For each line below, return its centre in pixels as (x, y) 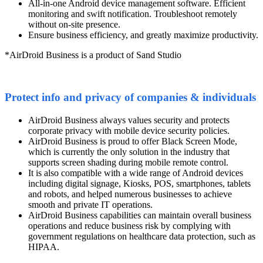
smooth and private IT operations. (90, 205)
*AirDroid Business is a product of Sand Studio (93, 55)
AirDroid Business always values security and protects (129, 120)
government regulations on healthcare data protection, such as (142, 237)
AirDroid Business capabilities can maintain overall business (140, 215)
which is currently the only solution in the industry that (129, 152)
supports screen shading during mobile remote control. (128, 163)
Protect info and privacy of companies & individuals (130, 97)
